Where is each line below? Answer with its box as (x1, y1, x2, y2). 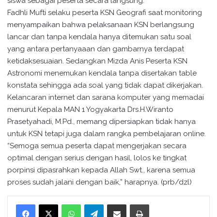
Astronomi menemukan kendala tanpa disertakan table (7, 69, 197, 78)
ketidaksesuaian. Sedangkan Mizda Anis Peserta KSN (7, 57, 187, 66)
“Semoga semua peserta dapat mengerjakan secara (7, 141, 186, 151)
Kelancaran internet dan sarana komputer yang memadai (7, 93, 204, 102)
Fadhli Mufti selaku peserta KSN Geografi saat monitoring (7, 8, 202, 17)
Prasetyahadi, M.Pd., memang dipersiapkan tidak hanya (7, 117, 196, 126)
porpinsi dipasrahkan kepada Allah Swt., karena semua (7, 166, 195, 175)
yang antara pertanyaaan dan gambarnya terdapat (7, 45, 184, 54)
